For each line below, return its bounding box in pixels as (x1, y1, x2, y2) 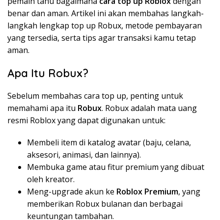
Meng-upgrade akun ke (27, 186, 116, 197)
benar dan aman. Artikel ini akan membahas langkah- (7, 7, 204, 19)
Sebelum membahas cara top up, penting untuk (7, 90, 183, 101)
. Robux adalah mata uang (102, 102, 197, 113)
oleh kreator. (27, 173, 75, 185)
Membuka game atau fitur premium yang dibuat (27, 161, 204, 172)
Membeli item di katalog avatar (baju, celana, (27, 137, 191, 148)
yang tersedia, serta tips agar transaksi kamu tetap (7, 32, 196, 43)
